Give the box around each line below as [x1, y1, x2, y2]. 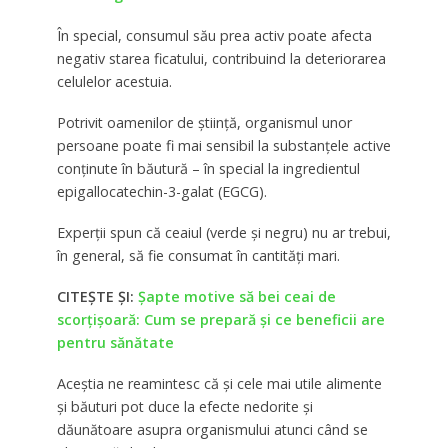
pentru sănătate [56, 332, 174, 352]
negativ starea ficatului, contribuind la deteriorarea [56, 48, 386, 68]
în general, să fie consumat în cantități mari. [56, 245, 340, 265]
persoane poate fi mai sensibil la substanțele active [56, 135, 391, 155]
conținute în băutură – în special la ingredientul [56, 158, 360, 178]
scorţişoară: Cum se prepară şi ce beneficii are [56, 309, 385, 329]
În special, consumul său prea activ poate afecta [56, 25, 372, 45]
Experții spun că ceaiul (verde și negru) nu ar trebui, [56, 222, 391, 242]
